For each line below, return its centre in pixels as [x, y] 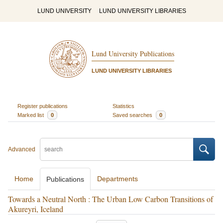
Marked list [31, 115]
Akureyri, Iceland [36, 209]
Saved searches [133, 115]
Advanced [22, 149]
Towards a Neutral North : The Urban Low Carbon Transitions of [111, 199]
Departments [117, 179]
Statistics [123, 106]
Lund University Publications [133, 54]
